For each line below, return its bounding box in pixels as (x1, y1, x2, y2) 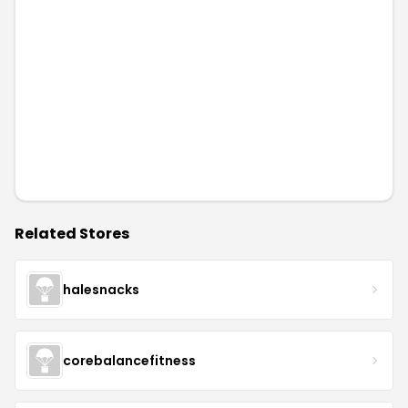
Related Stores (15, 223, 129, 244)
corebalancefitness (63, 351, 196, 370)
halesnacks (63, 280, 139, 299)
